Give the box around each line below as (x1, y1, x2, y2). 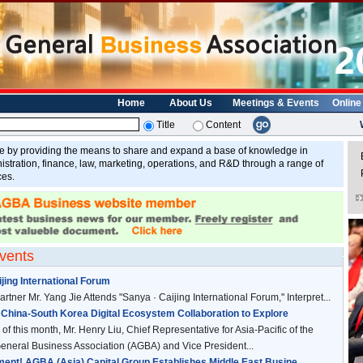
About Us (169, 97, 212, 109)
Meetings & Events (233, 97, 319, 109)
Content (206, 119, 241, 130)
